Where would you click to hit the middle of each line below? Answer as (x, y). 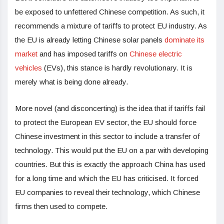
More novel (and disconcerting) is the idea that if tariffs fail (110, 108)
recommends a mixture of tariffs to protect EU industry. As (111, 26)
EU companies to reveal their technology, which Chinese (107, 192)
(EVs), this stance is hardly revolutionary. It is (117, 68)
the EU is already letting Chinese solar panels (90, 40)
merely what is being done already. (71, 82)
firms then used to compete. (61, 206)
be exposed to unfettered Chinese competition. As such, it (110, 12)
